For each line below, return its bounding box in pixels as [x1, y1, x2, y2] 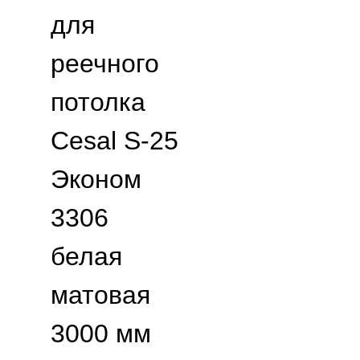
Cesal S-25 [51, 126, 178, 155]
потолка [51, 88, 145, 117]
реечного [51, 49, 159, 78]
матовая [51, 280, 150, 309]
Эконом [51, 165, 141, 194]
